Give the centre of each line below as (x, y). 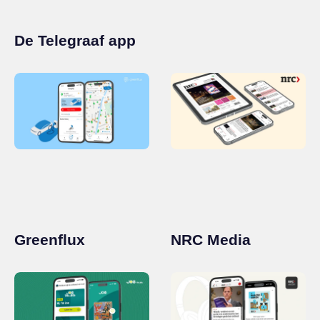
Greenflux (50, 240)
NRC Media (211, 240)
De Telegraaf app (75, 41)
